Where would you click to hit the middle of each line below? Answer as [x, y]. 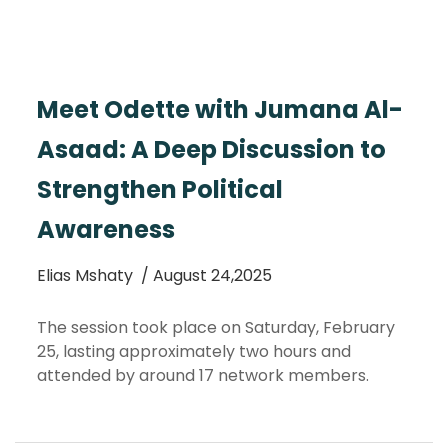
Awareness [106, 229]
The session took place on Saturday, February [216, 327]
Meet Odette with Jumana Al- [220, 109]
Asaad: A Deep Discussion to [211, 149]
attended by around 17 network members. [203, 375]
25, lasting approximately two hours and [194, 351]
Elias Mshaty [85, 275]
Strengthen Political [160, 189]
